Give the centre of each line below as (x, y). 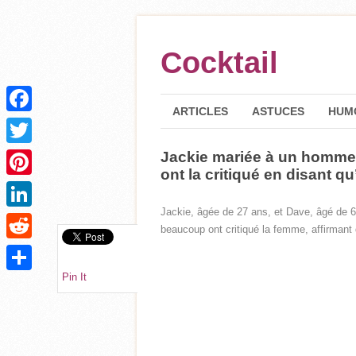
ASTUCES (278, 111)
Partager (26, 282)
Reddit (21, 251)
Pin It (74, 277)
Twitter (21, 155)
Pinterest (27, 187)
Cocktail (219, 63)
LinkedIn (26, 219)
